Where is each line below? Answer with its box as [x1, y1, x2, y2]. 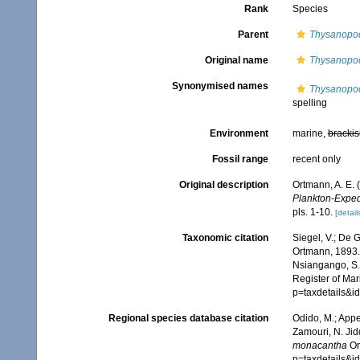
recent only [292, 153, 341, 165]
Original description [178, 179, 268, 190]
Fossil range [211, 153, 268, 165]
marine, [292, 128, 328, 139]
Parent [237, 29, 268, 40]
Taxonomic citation [182, 232, 268, 244]
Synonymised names [171, 80, 268, 92]
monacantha [292, 340, 347, 352]
